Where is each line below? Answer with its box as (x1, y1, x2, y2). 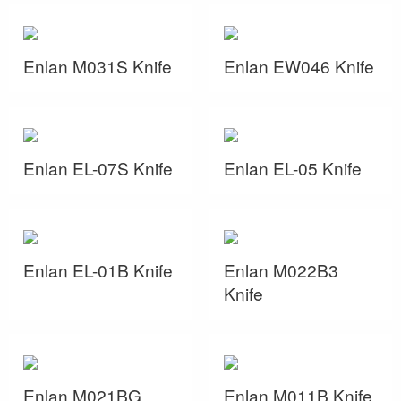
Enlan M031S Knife (23, 54, 172, 78)
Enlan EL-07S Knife (23, 156, 173, 180)
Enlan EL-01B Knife (23, 258, 173, 282)
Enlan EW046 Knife (224, 54, 374, 78)
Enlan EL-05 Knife (224, 156, 362, 180)
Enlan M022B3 (224, 258, 338, 282)
